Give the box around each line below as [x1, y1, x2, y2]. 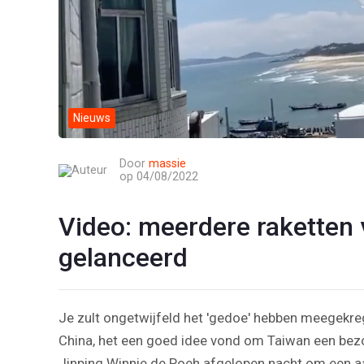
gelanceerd [58, 242, 188, 274]
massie [149, 157, 186, 171]
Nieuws [73, 111, 110, 125]
